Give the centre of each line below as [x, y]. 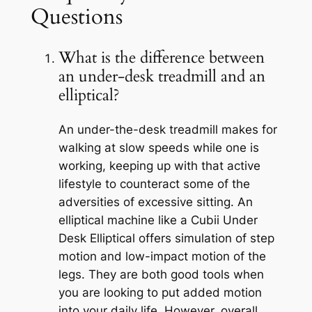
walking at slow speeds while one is [158, 148]
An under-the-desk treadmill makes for [167, 130]
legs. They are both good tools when [161, 275]
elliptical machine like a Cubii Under [158, 220]
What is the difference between [161, 57]
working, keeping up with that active [159, 166]
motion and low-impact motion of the [162, 257]
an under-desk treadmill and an [162, 76]
